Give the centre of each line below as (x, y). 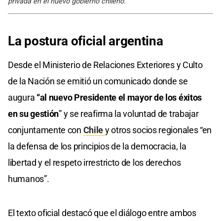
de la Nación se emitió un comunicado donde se (98, 81)
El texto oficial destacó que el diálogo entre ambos (102, 213)
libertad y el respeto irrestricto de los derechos (94, 162)
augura (22, 97)
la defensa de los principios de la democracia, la (97, 146)
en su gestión (34, 113)
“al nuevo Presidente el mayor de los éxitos (119, 97)
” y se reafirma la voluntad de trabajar (129, 113)
